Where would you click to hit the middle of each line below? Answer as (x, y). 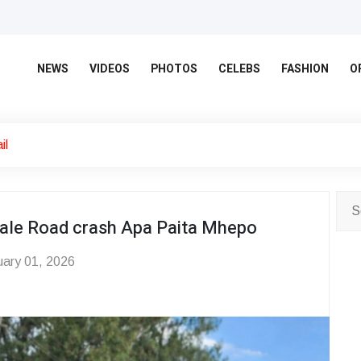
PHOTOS (174, 69)
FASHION (305, 69)
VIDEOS (110, 69)
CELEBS (239, 69)
